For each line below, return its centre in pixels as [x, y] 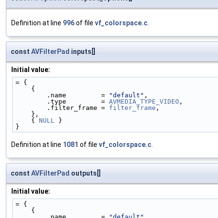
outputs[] [85, 173]
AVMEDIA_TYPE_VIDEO [144, 101]
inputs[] [82, 51]
